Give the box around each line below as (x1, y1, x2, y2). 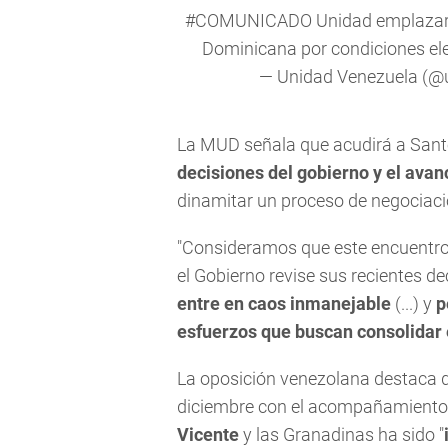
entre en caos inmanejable (177, 292, 391, 314)
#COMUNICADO (185, 9, 312, 31)
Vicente (177, 423, 239, 445)
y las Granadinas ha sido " (239, 423, 444, 445)
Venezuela (337, 65, 418, 87)
